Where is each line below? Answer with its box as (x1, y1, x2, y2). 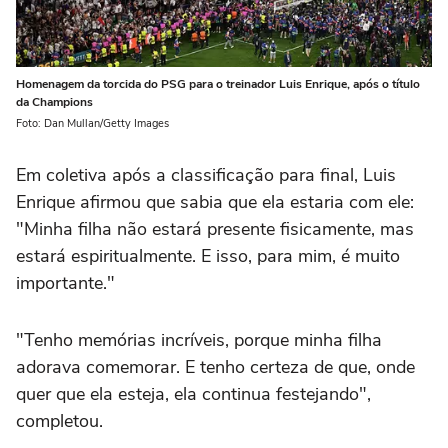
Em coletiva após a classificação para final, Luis (16, 163, 396, 188)
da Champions (16, 94, 93, 111)
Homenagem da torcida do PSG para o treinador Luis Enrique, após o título (16, 76, 420, 93)
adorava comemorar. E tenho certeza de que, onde (16, 355, 415, 380)
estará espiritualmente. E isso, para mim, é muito (16, 244, 400, 269)
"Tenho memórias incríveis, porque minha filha (16, 328, 382, 353)
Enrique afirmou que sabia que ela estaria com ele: (16, 190, 414, 215)
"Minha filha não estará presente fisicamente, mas (16, 217, 414, 242)
